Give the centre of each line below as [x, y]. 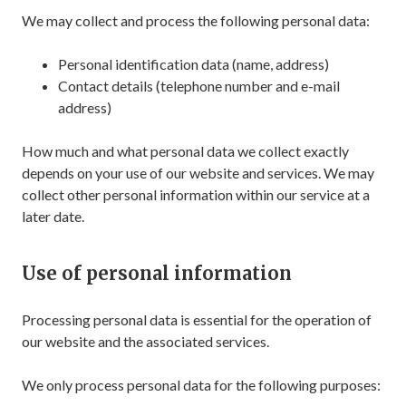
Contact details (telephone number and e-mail [199, 86]
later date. [53, 216]
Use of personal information [157, 273]
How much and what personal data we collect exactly [185, 151]
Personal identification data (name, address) [193, 64]
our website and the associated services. [145, 341]
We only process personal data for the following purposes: [201, 385]
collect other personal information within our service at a [196, 194]
